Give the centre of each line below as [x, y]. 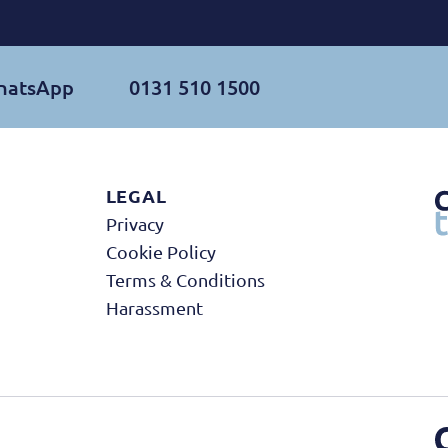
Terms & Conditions [185, 279]
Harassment [154, 307]
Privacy [134, 223]
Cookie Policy [160, 251]
